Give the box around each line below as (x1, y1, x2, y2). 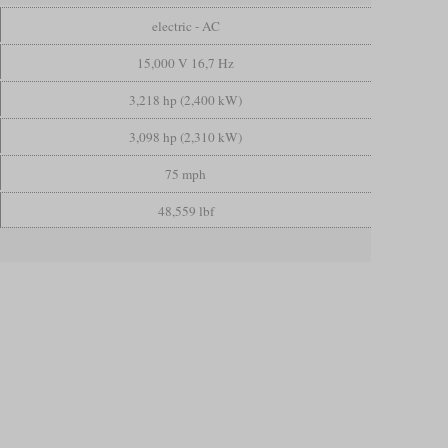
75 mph (165, 165, 207, 184)
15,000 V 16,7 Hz (137, 54, 235, 73)
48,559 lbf (157, 202, 214, 221)
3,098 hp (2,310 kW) (129, 128, 243, 147)
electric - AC (151, 17, 220, 36)
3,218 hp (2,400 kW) (129, 91, 243, 110)
